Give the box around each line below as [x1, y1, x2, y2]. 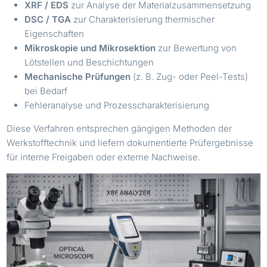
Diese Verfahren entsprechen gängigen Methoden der [7, 122, 232, 134]
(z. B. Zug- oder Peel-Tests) [131, 70, 249, 82]
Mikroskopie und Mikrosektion [24, 42, 156, 54]
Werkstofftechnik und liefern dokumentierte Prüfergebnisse [7, 136, 254, 148]
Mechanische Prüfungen [24, 70, 131, 82]
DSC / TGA [24, 13, 72, 25]
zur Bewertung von [156, 42, 237, 54]
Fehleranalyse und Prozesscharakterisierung [24, 99, 210, 111]
